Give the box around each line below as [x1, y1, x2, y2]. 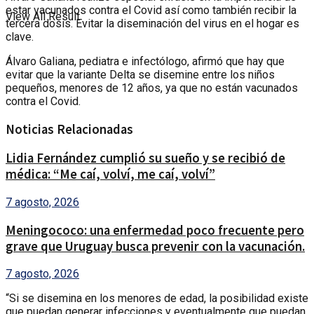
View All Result [6, 10, 80, 23]
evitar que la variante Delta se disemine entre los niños [6, 67, 275, 81]
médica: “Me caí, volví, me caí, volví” [6, 166, 215, 183]
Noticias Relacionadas [6, 121, 133, 137]
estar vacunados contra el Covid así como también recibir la [6, 3, 296, 17]
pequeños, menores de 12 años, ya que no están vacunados [6, 81, 298, 95]
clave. [6, 29, 34, 43]
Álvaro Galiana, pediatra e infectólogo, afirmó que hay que [6, 54, 285, 68]
